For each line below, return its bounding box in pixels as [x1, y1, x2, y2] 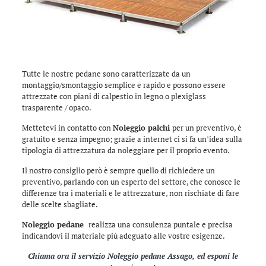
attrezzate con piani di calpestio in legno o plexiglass [21, 90, 206, 102]
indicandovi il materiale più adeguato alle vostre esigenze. [21, 230, 225, 241]
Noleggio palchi [112, 122, 172, 133]
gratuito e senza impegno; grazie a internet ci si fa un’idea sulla [21, 133, 242, 144]
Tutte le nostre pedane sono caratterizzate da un [21, 68, 191, 79]
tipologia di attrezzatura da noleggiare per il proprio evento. [21, 144, 230, 156]
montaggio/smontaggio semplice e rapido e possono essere [21, 79, 226, 90]
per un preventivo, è [172, 122, 242, 133]
